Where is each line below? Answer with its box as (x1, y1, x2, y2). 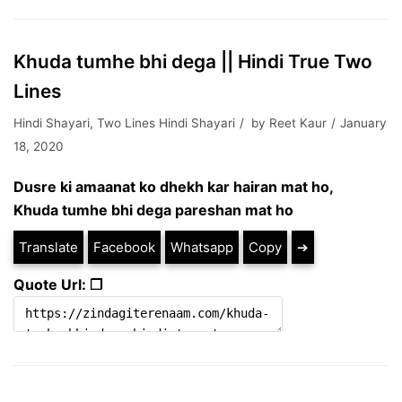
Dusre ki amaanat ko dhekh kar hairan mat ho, (13, 178, 334, 196)
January (340, 116, 387, 130)
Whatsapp (170, 239, 233, 256)
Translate (19, 239, 78, 256)
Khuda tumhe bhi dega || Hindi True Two (13, 50, 372, 73)
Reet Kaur (269, 116, 327, 130)
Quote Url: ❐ (13, 275, 102, 293)
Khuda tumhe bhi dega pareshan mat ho (13, 201, 293, 219)
